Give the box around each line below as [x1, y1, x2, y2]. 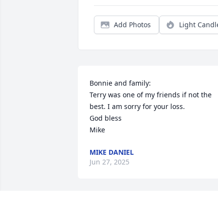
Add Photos [114, 20, 151, 30]
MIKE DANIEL [90, 147, 134, 157]
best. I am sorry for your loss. [90, 102, 185, 111]
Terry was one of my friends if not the [90, 90, 212, 100]
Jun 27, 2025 [90, 157, 129, 167]
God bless [90, 113, 122, 123]
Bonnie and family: [90, 78, 151, 88]
